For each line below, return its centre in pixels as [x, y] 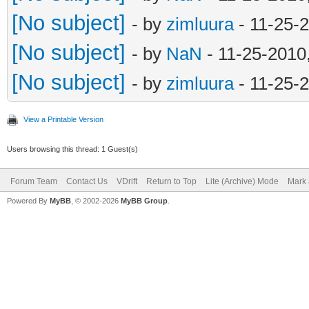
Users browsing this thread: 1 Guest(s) [72, 149]
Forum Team [34, 181]
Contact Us [87, 181]
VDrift [127, 181]
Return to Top [171, 181]
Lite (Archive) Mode [242, 181]
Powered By [28, 200]
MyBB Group [144, 200]
